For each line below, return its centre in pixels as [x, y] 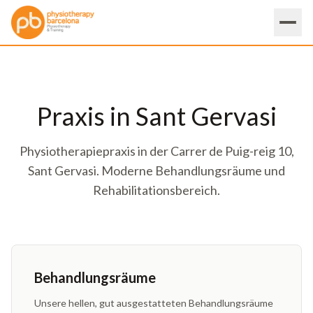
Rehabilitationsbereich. [156, 190]
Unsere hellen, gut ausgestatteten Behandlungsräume [154, 303]
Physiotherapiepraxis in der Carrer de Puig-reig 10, [156, 151]
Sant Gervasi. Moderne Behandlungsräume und [156, 170]
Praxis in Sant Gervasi [156, 116]
